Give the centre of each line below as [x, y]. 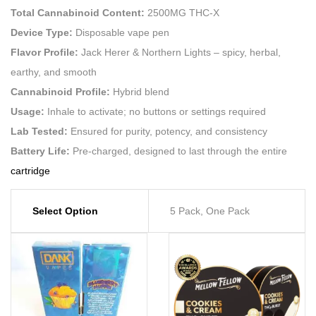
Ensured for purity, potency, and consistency [168, 131]
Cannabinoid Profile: [60, 92]
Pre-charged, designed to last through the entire [178, 151]
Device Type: [42, 32]
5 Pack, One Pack [210, 211]
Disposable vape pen [121, 32]
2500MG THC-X [182, 13]
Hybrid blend [140, 92]
